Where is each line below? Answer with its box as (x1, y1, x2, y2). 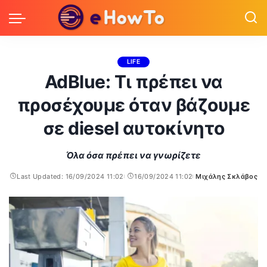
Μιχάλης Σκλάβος (195, 172, 258, 181)
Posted (192, 176, 216, 185)
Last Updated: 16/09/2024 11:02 (17, 172, 124, 181)
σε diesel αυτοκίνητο (42, 117, 225, 139)
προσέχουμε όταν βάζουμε (17, 94, 250, 116)
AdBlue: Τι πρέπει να (44, 71, 223, 92)
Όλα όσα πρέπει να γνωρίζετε (66, 150, 201, 161)
